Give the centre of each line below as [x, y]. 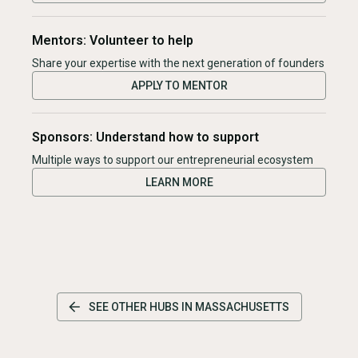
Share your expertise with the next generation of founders [178, 63]
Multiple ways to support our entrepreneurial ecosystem [173, 160]
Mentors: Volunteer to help [113, 40]
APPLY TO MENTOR [179, 86]
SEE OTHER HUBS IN [141, 307]
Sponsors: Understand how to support [145, 137]
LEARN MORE [179, 182]
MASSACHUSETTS [242, 307]
